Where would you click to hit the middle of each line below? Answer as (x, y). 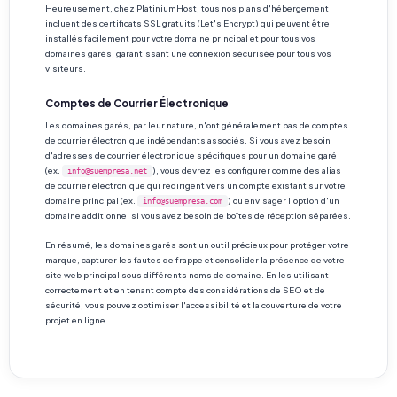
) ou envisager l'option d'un (284, 200)
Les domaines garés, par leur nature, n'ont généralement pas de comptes (197, 125)
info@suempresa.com (183, 201)
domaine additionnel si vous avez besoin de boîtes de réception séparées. (198, 215)
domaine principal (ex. (91, 200)
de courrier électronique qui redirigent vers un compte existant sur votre (195, 185)
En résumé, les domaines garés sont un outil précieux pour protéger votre (197, 245)
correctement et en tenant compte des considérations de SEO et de (185, 290)
